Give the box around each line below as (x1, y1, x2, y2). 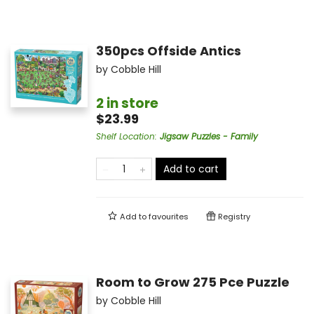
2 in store (95, 94, 158, 114)
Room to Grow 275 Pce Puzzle (95, 273, 289, 292)
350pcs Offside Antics (95, 42, 241, 60)
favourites (148, 211, 189, 223)
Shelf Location (95, 130, 155, 143)
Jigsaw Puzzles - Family (159, 130, 258, 143)
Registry (215, 211, 250, 223)
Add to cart (163, 162, 219, 177)
